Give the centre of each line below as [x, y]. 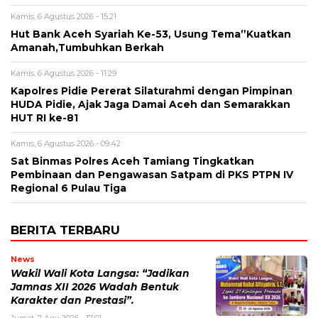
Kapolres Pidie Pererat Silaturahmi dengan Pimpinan [152, 91]
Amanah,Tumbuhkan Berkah [87, 48]
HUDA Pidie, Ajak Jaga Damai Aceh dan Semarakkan [150, 105]
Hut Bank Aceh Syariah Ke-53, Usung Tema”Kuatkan [151, 34]
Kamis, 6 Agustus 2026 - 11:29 [64, 73]
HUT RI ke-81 [44, 118]
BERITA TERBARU [65, 230]
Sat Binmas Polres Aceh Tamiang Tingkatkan [132, 161]
